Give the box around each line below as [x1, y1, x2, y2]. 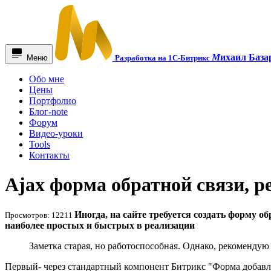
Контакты [29, 150, 70, 160]
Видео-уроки [29, 128, 83, 139]
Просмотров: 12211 [5, 210, 74, 220]
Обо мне [29, 74, 64, 84]
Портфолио [29, 96, 76, 106]
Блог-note [29, 106, 68, 117]
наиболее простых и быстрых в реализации [5, 220, 195, 230]
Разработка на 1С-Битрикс [115, 53, 212, 62]
